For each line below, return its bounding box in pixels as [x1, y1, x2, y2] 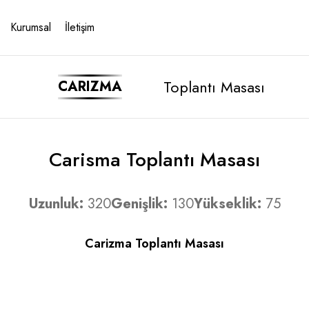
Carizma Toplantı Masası [85, 235, 224, 252]
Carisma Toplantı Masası [49, 146, 260, 174]
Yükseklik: [193, 194, 261, 214]
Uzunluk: [28, 194, 83, 214]
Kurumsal [10, 19, 51, 35]
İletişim [65, 19, 94, 35]
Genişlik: [110, 194, 168, 214]
